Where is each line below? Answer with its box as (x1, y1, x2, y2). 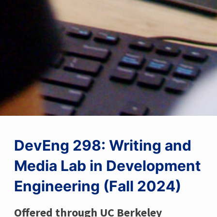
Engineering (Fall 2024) (14, 177, 181, 195)
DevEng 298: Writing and (14, 136, 191, 154)
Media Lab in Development (14, 156, 201, 174)
